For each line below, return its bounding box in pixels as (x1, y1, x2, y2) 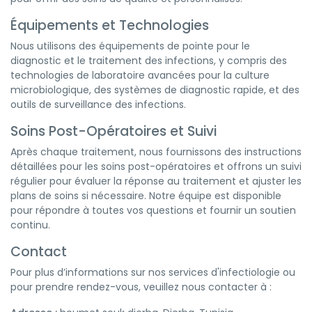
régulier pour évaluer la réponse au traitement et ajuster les (10, 174, 302, 188)
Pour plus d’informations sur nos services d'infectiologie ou (10, 265, 295, 279)
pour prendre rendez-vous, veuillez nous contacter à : (10, 280, 272, 294)
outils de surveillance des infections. (10, 97, 186, 111)
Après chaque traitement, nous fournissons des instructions (10, 145, 302, 159)
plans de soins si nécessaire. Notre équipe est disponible (10, 189, 281, 203)
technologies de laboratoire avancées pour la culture (10, 68, 270, 82)
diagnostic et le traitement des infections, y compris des (10, 54, 287, 68)
